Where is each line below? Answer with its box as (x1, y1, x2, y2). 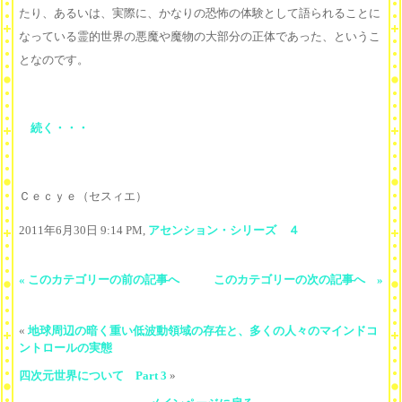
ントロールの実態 (19, 341, 112, 355)
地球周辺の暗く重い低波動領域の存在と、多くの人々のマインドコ (28, 324, 378, 338)
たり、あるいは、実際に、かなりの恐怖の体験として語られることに (19, 6, 380, 21)
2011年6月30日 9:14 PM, (19, 223, 148, 238)
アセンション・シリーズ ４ (148, 223, 300, 238)
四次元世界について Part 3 (19, 369, 167, 383)
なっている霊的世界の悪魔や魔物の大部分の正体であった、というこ (19, 30, 380, 44)
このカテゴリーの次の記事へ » (214, 273, 383, 287)
